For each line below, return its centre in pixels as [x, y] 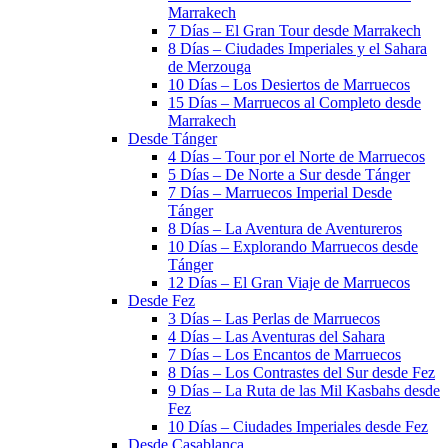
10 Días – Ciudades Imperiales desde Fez [298, 426]
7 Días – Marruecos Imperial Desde [280, 192]
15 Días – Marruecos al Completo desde [294, 102]
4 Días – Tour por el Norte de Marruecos [296, 156]
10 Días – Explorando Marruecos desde [293, 246]
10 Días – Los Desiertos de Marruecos [289, 84]
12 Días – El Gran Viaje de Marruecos [289, 282]
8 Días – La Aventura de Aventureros [285, 228]
